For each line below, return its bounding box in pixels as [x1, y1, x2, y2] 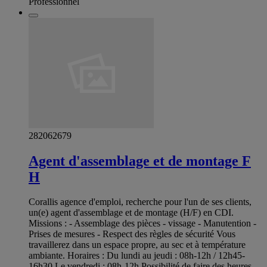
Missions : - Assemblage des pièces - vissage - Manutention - [29, 218, 256, 229]
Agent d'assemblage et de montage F [29, 153, 251, 169]
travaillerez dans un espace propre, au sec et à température [29, 240, 246, 250]
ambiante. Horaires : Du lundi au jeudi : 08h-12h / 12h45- [29, 250, 245, 261]
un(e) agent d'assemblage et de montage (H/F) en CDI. [29, 207, 234, 218]
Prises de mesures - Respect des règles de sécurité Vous [29, 229, 235, 240]
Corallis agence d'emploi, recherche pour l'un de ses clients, [29, 197, 252, 207]
